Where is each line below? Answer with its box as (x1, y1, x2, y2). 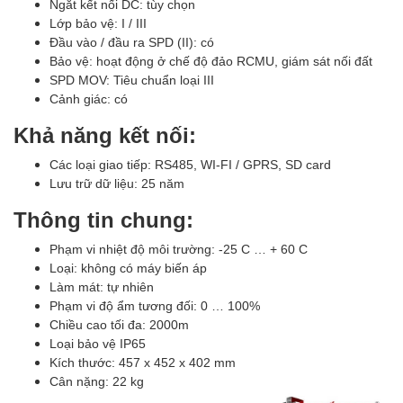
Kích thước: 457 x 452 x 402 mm (49, 354, 236, 370)
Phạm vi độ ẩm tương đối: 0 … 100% (49, 298, 260, 313)
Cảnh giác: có (49, 91, 128, 106)
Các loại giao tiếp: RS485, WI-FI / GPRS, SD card (49, 157, 331, 172)
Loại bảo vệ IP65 (49, 336, 146, 351)
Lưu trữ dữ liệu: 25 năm (49, 175, 184, 191)
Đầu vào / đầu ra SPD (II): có (49, 34, 214, 49)
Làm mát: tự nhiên (49, 279, 154, 294)
